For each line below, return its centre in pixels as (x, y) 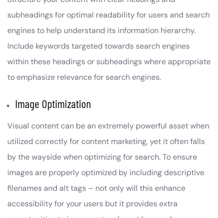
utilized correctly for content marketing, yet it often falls (106, 142)
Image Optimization (53, 104)
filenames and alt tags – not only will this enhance (96, 188)
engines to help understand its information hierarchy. (101, 31)
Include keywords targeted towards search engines (99, 46)
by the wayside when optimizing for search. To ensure (102, 157)
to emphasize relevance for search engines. (84, 77)
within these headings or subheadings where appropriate (109, 62)
